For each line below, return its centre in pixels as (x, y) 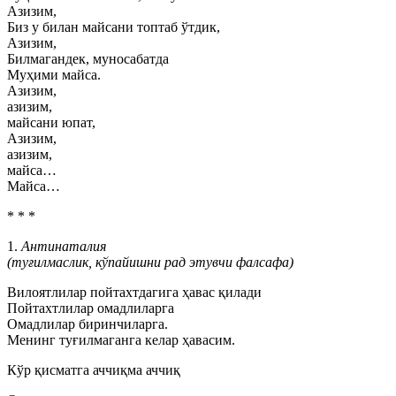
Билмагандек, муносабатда (88, 59)
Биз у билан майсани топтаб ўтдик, (114, 27)
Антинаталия (64, 246)
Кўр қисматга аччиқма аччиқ (94, 370)
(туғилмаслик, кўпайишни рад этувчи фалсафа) (150, 262)
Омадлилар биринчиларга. (88, 324)
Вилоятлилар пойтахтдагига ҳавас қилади (134, 292)
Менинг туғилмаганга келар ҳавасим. (121, 340)
